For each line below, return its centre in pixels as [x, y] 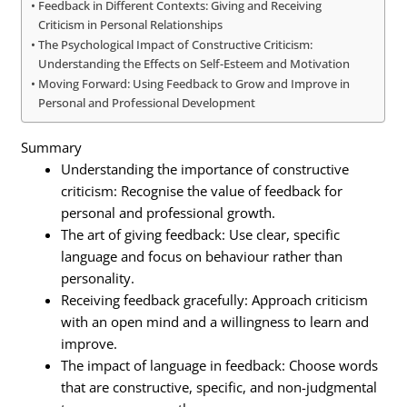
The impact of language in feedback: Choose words [220, 365]
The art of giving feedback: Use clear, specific [201, 234]
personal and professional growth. [169, 212]
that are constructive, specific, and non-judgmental [219, 387]
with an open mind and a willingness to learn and [215, 321]
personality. [98, 278]
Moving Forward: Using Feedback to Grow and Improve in [194, 84]
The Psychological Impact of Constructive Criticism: [176, 45]
